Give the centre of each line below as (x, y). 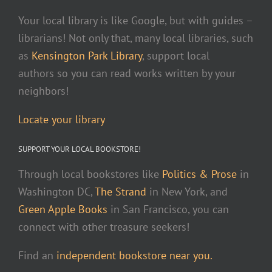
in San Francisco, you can (168, 209)
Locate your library (62, 119)
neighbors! (43, 91)
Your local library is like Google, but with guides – (135, 21)
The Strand (121, 192)
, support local (176, 56)
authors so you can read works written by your (127, 73)
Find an (37, 255)
